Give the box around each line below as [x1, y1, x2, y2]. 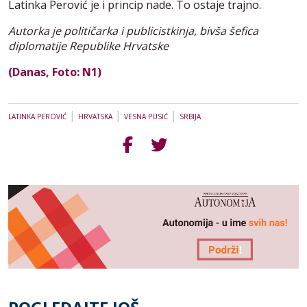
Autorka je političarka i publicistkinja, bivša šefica [8, 23, 258, 38]
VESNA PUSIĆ [124, 111, 168, 121]
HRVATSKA [78, 111, 112, 121]
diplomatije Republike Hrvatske [8, 38, 169, 53]
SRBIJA [180, 111, 201, 121]
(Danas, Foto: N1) [8, 64, 101, 79]
